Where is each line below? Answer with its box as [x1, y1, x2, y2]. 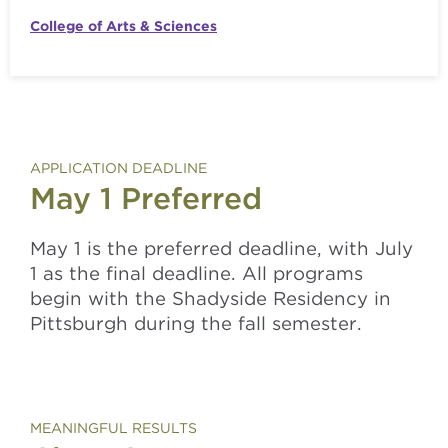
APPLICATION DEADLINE [30, 160, 207, 176]
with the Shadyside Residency [88, 287, 368, 309]
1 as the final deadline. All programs [30, 262, 363, 284]
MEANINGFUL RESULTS [30, 420, 197, 436]
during [128, 312, 201, 334]
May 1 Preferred [30, 180, 262, 216]
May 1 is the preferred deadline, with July [30, 237, 413, 259]
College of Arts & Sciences [30, 18, 217, 34]
